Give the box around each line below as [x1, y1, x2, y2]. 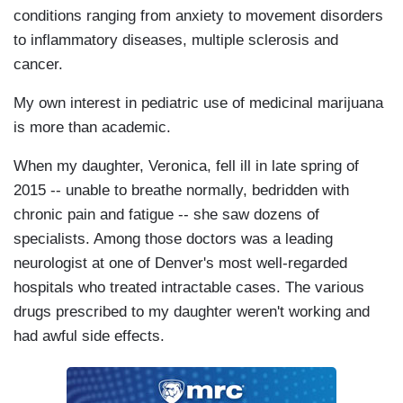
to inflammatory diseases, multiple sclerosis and [13, 31, 338, 49]
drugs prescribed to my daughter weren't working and [13, 303, 370, 321]
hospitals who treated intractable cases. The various [13, 279, 364, 297]
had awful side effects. [13, 327, 165, 345]
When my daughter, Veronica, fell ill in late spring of [13, 157, 359, 175]
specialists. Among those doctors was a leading [13, 230, 333, 248]
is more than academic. [13, 119, 171, 137]
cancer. [13, 56, 63, 74]
